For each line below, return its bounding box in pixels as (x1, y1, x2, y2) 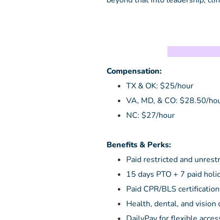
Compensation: (107, 66, 164, 77)
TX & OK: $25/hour (126, 81, 193, 91)
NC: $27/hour (126, 110, 175, 121)
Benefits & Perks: (107, 139, 173, 150)
